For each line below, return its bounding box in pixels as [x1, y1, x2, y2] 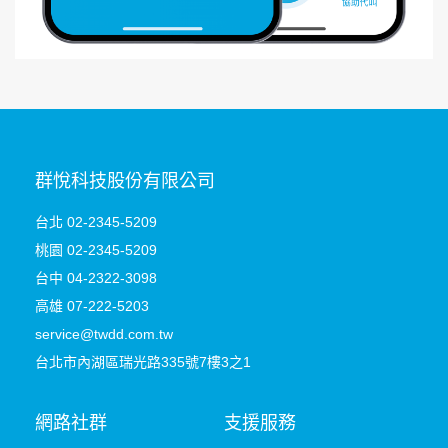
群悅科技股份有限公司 [35, 170, 215, 191]
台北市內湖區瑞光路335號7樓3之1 [35, 353, 251, 370]
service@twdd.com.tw [35, 325, 173, 342]
